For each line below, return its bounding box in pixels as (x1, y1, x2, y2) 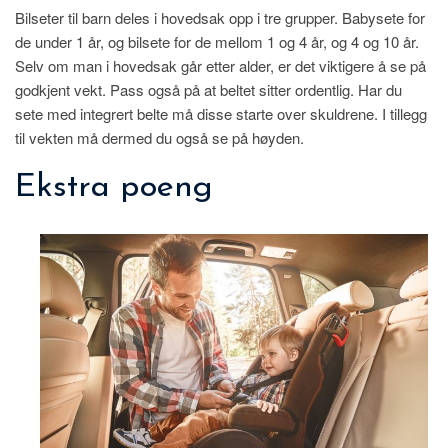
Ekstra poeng (15, 170, 213, 204)
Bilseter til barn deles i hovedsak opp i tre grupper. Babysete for (15, 6, 425, 28)
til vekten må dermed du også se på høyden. (15, 126, 304, 148)
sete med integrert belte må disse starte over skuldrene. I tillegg (15, 102, 427, 124)
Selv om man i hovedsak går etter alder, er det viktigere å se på (15, 54, 426, 76)
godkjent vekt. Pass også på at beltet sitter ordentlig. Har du (15, 78, 402, 100)
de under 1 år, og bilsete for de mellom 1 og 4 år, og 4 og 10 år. (15, 30, 419, 52)
